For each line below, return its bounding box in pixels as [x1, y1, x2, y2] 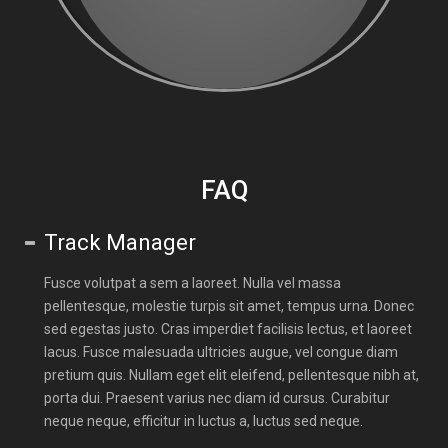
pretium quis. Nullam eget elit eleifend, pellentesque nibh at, [44, 367, 420, 383]
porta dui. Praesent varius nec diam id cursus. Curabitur [44, 390, 391, 406]
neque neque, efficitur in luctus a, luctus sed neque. [44, 413, 364, 429]
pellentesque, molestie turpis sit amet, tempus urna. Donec [44, 298, 415, 314]
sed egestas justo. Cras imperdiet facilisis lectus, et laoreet [44, 321, 413, 337]
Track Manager [44, 230, 197, 255]
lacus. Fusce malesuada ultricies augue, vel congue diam [44, 344, 399, 360]
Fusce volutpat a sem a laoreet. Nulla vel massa [44, 275, 342, 291]
